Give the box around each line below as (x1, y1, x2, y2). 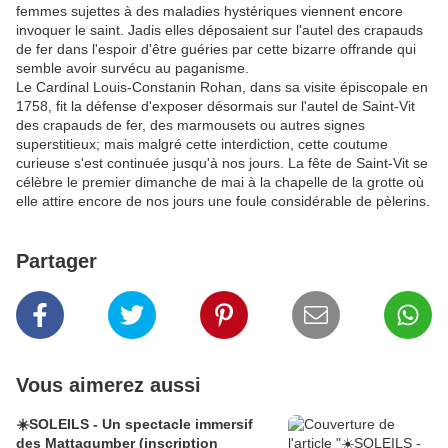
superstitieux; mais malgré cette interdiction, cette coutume (16, 135, 388, 152)
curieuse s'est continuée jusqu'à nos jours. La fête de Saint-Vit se (16, 154, 428, 171)
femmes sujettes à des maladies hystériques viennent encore (16, 2, 403, 19)
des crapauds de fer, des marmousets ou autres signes (16, 116, 365, 133)
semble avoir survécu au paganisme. (16, 59, 249, 76)
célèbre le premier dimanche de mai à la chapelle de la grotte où (16, 173, 424, 190)
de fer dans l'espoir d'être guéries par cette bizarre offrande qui (16, 40, 416, 57)
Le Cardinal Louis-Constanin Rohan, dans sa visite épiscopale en (16, 78, 428, 95)
